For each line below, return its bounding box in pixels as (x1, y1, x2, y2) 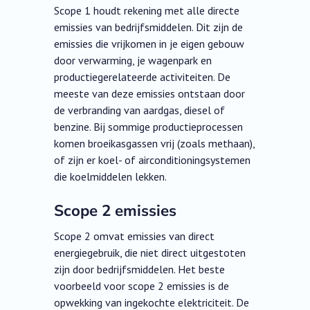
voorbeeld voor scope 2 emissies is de (54, 279, 230, 293)
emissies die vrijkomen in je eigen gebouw (54, 37, 245, 51)
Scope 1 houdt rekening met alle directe (54, 3, 240, 18)
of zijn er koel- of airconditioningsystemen (54, 153, 251, 167)
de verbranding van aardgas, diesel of (54, 103, 226, 118)
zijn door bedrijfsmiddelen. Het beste (54, 262, 226, 277)
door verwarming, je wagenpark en (54, 53, 212, 68)
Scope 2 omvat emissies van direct (54, 229, 215, 244)
